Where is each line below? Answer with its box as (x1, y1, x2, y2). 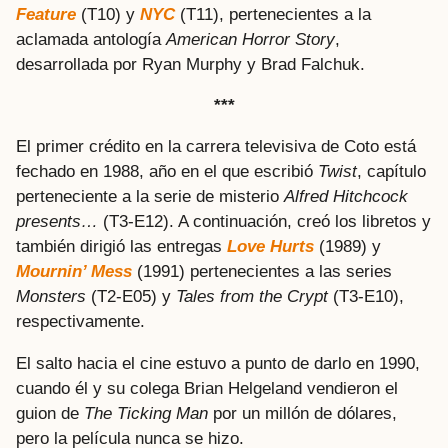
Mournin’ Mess (16, 262, 132, 282)
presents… (16, 212, 98, 232)
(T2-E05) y (86, 287, 176, 307)
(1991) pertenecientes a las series (132, 262, 392, 282)
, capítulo (357, 162, 426, 182)
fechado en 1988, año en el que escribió (16, 162, 318, 182)
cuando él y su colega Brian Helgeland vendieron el (16, 378, 398, 398)
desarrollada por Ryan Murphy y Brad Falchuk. (16, 54, 365, 74)
